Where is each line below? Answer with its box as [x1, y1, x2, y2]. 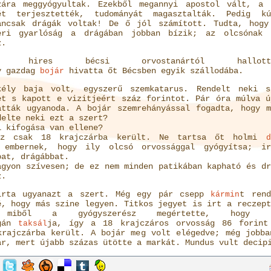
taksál [18, 219, 47, 228]
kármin [211, 190, 240, 199]
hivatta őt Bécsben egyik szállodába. [64, 66, 243, 76]
